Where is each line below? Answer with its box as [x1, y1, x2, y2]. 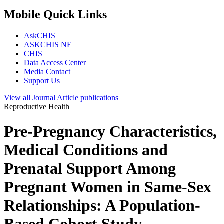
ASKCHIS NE [24, 40, 72, 49]
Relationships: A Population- [4, 196, 200, 214]
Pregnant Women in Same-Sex [4, 177, 211, 196]
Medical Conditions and [4, 140, 168, 159]
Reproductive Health [4, 102, 69, 111]
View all [4, 93, 32, 102]
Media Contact [24, 67, 70, 76]
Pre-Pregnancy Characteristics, [4, 122, 217, 140]
